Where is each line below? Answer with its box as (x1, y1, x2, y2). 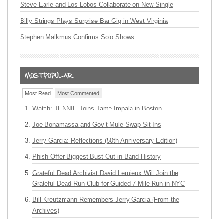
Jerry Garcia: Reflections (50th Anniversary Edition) (32, 137, 177, 144)
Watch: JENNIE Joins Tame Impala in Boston (32, 105, 162, 112)
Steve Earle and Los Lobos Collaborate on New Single (20, 1, 173, 8)
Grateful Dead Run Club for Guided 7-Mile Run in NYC (32, 180, 185, 187)
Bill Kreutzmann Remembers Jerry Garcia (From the (32, 196, 179, 203)
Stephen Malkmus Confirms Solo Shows (20, 33, 134, 41)
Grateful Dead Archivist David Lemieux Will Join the (32, 169, 178, 176)
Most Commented (57, 90, 99, 96)
